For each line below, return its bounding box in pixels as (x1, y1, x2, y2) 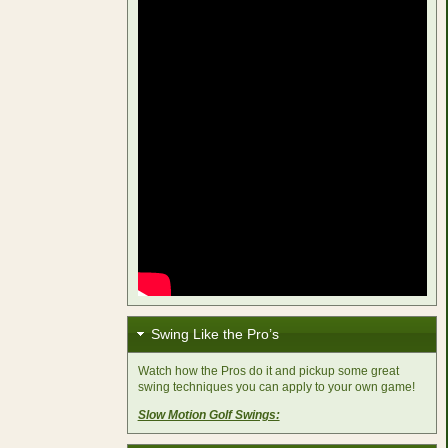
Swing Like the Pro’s (150, 326, 279, 343)
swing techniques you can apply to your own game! (137, 380, 415, 395)
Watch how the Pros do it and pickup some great (137, 364, 399, 379)
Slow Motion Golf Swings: (137, 408, 280, 423)
